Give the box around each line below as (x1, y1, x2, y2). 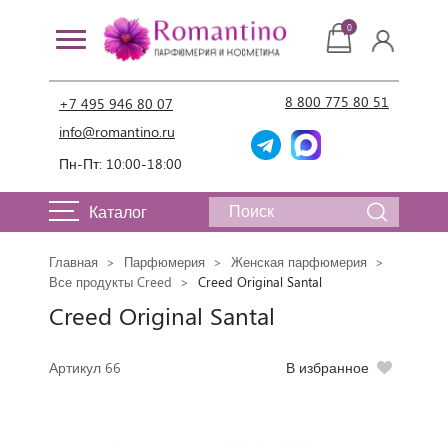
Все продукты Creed (49, 272, 172, 290)
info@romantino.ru (59, 122, 175, 142)
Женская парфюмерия (231, 252, 367, 270)
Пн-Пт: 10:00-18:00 (59, 153, 182, 173)
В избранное (286, 357, 369, 377)
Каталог (89, 200, 147, 222)
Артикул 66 (49, 357, 121, 377)
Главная (49, 252, 98, 270)
